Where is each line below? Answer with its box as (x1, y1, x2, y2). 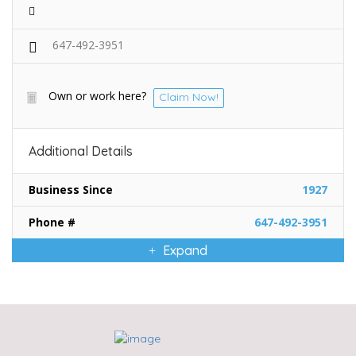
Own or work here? (48, 88, 146, 104)
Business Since (29, 182, 113, 198)
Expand (160, 242, 207, 259)
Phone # (29, 215, 75, 230)
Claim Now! (159, 90, 219, 105)
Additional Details (29, 143, 133, 160)
